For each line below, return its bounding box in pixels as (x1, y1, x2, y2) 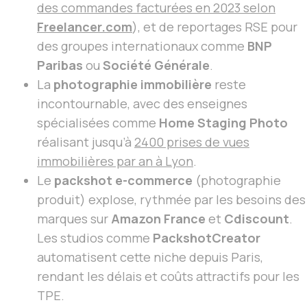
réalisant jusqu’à (37, 134, 134, 151)
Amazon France (111, 210, 206, 228)
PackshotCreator (153, 230, 260, 247)
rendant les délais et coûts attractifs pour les (37, 268, 299, 285)
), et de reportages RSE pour (132, 19, 297, 36)
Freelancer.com (37, 19, 132, 36)
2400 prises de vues (134, 134, 249, 151)
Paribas (37, 57, 83, 74)
